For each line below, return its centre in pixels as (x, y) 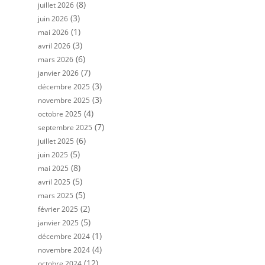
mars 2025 (56, 196)
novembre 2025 (64, 101)
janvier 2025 (58, 223)
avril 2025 (54, 182)
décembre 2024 (64, 237)
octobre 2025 (60, 114)
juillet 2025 (56, 141)
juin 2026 (53, 19)
